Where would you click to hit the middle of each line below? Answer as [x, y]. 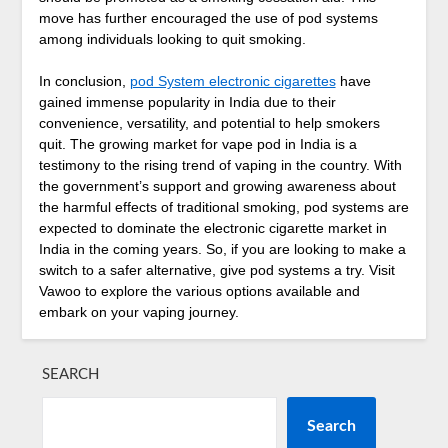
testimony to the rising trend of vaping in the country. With [220, 165]
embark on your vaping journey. [138, 312]
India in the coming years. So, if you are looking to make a [222, 249]
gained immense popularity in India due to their [187, 102]
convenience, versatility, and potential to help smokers [209, 123]
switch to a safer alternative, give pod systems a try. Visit [216, 270]
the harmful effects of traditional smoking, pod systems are [223, 207]
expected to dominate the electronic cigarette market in [212, 228]
